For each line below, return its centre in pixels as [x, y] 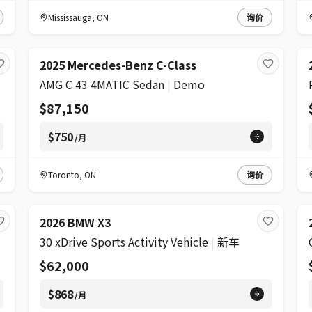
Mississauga [70, 17]
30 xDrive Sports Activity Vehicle [124, 242]
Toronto [64, 174]
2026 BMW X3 [76, 222]
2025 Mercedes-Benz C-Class [118, 65]
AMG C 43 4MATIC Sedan [102, 84]
